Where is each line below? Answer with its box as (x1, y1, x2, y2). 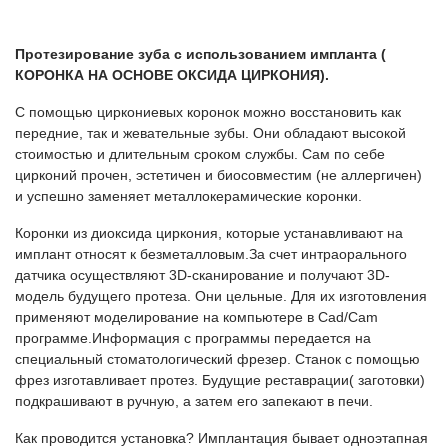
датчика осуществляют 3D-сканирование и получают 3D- (15, 267, 390, 284)
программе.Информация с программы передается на (15, 330, 371, 347)
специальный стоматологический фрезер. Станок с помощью (15, 351, 420, 368)
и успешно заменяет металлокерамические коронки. (15, 188, 366, 205)
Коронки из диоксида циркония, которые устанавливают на (15, 225, 403, 242)
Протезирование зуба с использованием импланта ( (15, 46, 386, 63)
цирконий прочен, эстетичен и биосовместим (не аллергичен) (15, 167, 422, 184)
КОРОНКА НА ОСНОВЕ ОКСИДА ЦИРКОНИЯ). (15, 67, 329, 84)
